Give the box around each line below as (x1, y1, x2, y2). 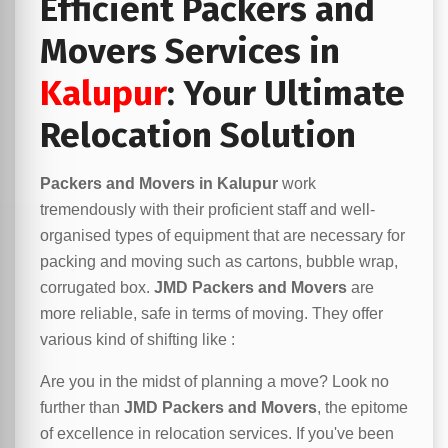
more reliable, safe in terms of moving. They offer (40, 305, 383, 322)
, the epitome (317, 399, 408, 416)
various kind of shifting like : (40, 331, 235, 348)
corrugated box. (40, 279, 154, 296)
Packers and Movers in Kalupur (40, 175, 278, 192)
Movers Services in (40, 30, 340, 72)
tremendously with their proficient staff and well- (40, 201, 375, 218)
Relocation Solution (40, 114, 356, 156)
